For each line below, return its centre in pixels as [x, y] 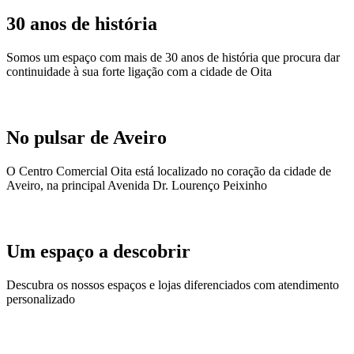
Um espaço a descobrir [98, 251]
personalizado [41, 299]
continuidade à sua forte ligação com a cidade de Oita [139, 72]
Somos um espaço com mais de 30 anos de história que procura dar [173, 58]
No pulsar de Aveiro [87, 138]
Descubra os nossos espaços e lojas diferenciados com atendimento [173, 284]
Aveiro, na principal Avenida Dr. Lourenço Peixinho [137, 185]
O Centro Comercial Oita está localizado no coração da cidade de [169, 171]
